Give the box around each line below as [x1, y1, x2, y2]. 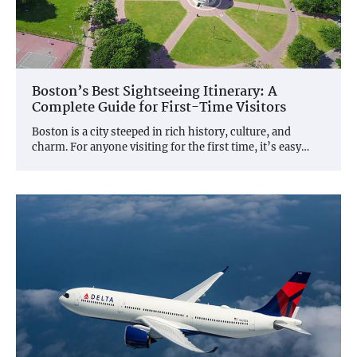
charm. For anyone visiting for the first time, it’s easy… [32, 140, 309, 155]
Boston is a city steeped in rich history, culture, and [32, 125, 291, 139]
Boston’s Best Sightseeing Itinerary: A [32, 81, 277, 104]
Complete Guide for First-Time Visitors [32, 97, 286, 120]
